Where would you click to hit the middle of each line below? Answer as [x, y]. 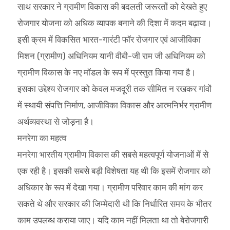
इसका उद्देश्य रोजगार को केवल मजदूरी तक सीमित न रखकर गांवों [114, 89]
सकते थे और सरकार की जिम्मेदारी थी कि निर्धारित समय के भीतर [114, 204]
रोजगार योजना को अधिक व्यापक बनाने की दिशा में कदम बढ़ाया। [114, 23]
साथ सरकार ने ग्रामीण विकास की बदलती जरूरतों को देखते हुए [112, 6]
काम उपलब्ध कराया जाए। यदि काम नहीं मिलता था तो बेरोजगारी [113, 220]
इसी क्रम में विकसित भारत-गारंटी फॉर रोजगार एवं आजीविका [109, 39]
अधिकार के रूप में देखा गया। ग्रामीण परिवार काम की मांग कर [110, 187]
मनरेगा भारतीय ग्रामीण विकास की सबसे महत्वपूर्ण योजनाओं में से [113, 154]
